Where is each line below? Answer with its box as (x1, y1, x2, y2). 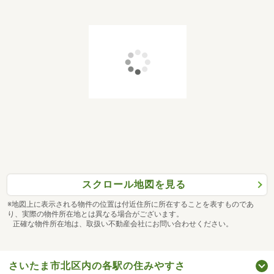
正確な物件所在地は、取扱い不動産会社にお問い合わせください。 (7, 219, 233, 228)
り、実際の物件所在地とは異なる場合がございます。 (7, 209, 183, 218)
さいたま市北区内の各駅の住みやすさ (9, 259, 185, 272)
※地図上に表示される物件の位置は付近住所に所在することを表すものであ (7, 199, 254, 209)
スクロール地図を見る (81, 179, 186, 191)
